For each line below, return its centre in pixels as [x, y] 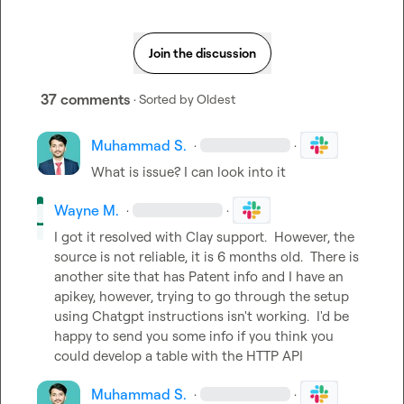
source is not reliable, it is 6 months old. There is [207, 257]
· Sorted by [164, 99]
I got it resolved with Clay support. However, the [205, 237]
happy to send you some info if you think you [194, 336]
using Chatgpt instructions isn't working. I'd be [202, 316]
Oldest [216, 99]
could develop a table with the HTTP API [179, 356]
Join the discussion [202, 53]
